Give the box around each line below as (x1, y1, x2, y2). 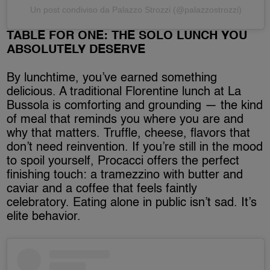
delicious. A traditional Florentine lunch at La (7, 86, 242, 99)
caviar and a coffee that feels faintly (7, 183, 198, 196)
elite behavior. (7, 211, 81, 224)
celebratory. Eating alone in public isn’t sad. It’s (7, 197, 257, 210)
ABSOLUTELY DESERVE (7, 44, 146, 57)
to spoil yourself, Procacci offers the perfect (7, 155, 240, 168)
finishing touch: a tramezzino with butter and (7, 169, 243, 182)
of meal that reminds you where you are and (7, 114, 244, 127)
